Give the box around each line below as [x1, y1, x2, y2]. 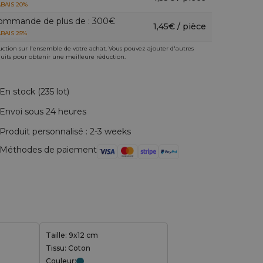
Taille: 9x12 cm [46, 231, 98, 240]
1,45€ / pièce [153, 21, 206, 32]
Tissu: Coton [46, 244, 90, 252]
